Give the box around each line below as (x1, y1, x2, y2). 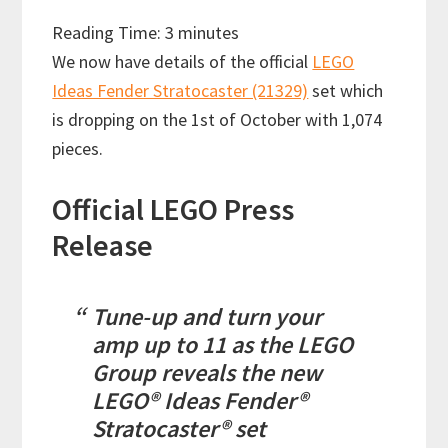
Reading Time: (52, 21, 166, 45)
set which (308, 79, 384, 103)
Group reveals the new (92, 357, 323, 389)
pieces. (52, 137, 104, 161)
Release (52, 226, 154, 265)
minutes (178, 21, 240, 45)
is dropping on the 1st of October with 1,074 (52, 108, 383, 132)
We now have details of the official (52, 50, 313, 74)
